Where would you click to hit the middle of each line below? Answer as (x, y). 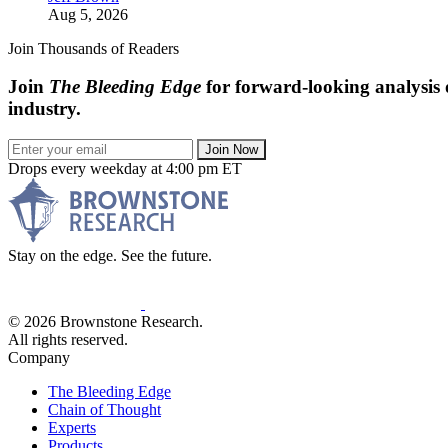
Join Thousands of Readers (93, 48)
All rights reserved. (68, 340)
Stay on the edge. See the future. (110, 256)
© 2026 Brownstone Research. (105, 322)
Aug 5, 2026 (88, 14)
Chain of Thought (104, 410)
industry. (44, 109)
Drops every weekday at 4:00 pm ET (125, 169)
